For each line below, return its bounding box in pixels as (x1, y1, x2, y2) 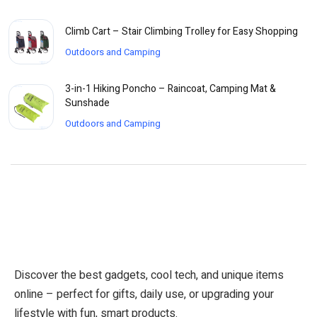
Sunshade (65, 96, 110, 111)
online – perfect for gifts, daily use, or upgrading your (14, 286, 274, 304)
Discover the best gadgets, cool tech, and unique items (14, 267, 284, 284)
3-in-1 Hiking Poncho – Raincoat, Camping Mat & (65, 81, 276, 97)
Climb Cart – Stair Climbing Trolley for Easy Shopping (65, 23, 298, 39)
